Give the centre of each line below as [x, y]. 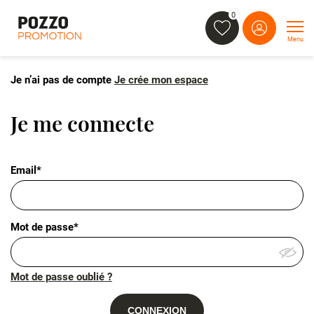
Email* [26, 170]
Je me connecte [82, 123]
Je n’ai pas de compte [62, 80]
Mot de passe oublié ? [61, 277]
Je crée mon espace [161, 80]
